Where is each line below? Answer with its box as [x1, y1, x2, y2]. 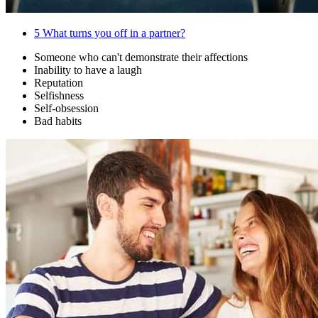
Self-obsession [34, 102, 99, 115]
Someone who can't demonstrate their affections [34, 51, 248, 64]
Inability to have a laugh [34, 64, 142, 77]
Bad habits [34, 115, 82, 128]
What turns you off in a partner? [40, 27, 185, 40]
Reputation [34, 77, 83, 89]
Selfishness [34, 89, 84, 102]
